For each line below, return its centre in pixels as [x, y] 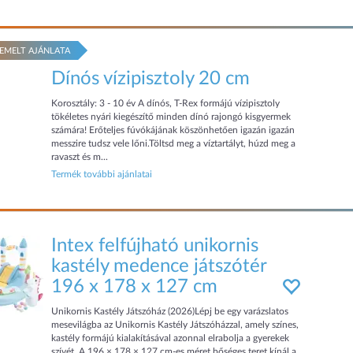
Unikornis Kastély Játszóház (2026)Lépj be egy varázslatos [170, 311]
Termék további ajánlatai [102, 174]
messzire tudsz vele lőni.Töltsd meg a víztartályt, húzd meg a [174, 143]
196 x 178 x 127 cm [135, 287]
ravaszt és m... [80, 157]
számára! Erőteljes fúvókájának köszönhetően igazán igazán [173, 130]
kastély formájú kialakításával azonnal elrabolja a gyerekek [171, 338]
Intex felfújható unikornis [155, 246]
